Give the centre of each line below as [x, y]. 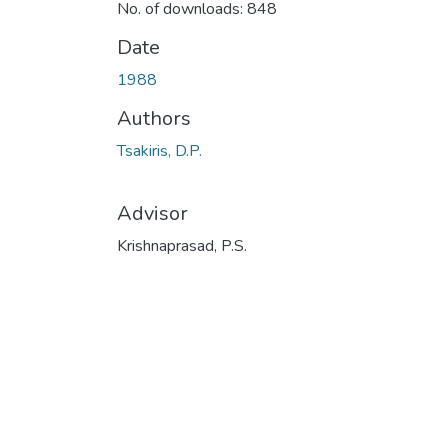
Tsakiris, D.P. [159, 150]
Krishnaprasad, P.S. [182, 245]
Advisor [152, 213]
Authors [154, 118]
